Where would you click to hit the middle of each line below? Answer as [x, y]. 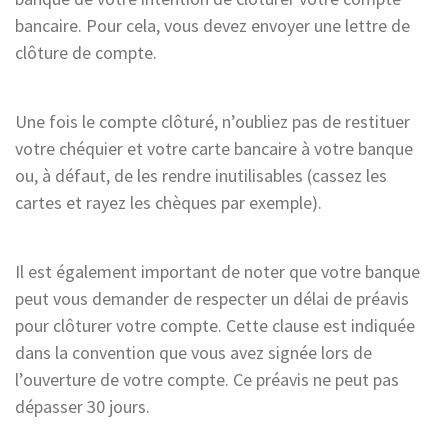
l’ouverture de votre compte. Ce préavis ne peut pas [207, 379]
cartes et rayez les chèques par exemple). [168, 202]
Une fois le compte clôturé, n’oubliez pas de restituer [212, 121]
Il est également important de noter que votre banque [217, 271]
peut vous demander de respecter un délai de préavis [212, 298]
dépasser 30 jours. [84, 406]
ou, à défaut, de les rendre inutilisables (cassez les [201, 175]
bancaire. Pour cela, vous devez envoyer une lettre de [212, 25]
